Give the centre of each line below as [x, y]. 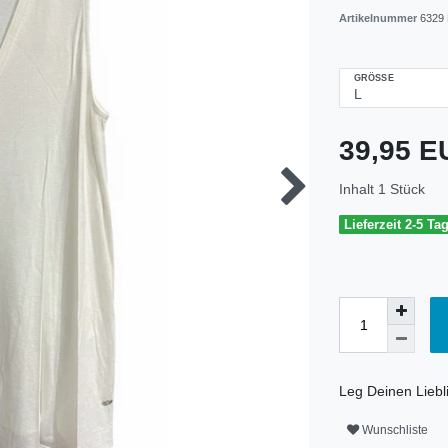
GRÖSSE [371, 77]
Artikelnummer [379, 17]
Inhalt [358, 189]
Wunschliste [395, 429]
